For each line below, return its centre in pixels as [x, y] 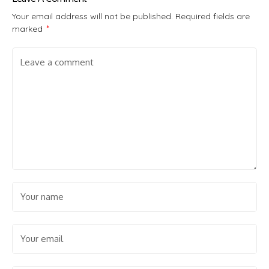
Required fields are [213, 16]
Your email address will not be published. [92, 16]
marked [29, 29]
